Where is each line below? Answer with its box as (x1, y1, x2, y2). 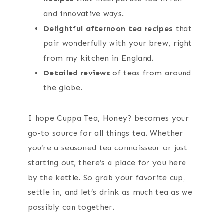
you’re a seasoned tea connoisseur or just (28, 143, 188, 152)
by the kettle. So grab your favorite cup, (28, 172, 185, 182)
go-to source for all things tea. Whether (28, 128, 183, 138)
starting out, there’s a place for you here (28, 157, 186, 167)
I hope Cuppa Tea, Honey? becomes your (28, 113, 189, 123)
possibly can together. (28, 202, 115, 212)
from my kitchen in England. (43, 53, 154, 63)
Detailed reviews (43, 68, 110, 77)
